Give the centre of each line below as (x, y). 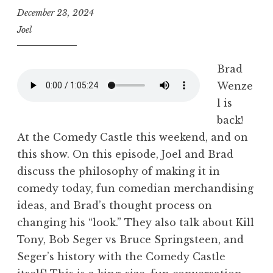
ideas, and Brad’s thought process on (115, 206)
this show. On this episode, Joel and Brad (125, 154)
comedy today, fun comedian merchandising (135, 189)
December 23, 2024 (55, 12)
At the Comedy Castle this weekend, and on (133, 137)
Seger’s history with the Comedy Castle (121, 257)
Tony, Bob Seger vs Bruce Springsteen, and (130, 240)
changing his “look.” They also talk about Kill (136, 223)
